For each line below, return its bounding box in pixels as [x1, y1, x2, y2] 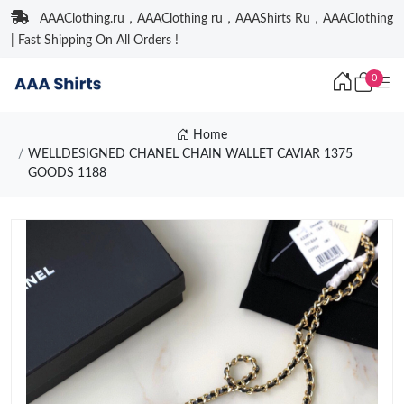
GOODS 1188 [27, 167, 106, 179]
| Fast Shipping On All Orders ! [11, 34, 179, 47]
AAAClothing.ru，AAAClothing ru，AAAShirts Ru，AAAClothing [40, 13, 393, 25]
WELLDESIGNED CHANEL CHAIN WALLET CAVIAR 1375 [27, 148, 353, 161]
